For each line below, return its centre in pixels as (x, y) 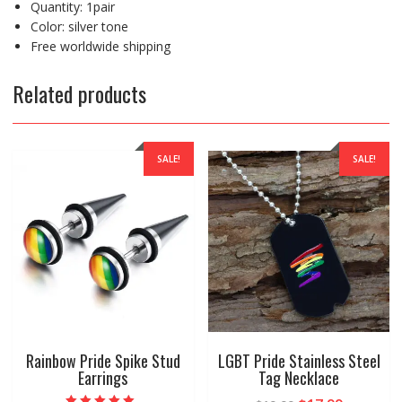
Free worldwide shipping (100, 46)
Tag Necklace (299, 377)
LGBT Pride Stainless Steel (299, 360)
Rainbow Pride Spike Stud (103, 360)
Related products (79, 93)
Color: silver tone (79, 26)
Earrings (103, 377)
